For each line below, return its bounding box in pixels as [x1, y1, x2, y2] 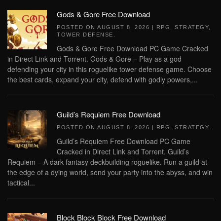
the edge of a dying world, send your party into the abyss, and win [7, 167, 213, 177]
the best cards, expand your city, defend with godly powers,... [7, 74, 198, 84]
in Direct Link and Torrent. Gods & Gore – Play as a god [7, 54, 182, 64]
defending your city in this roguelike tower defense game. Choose [7, 64, 212, 74]
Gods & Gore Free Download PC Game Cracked [57, 43, 208, 53]
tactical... [7, 178, 35, 187]
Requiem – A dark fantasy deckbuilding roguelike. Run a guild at [7, 157, 207, 167]
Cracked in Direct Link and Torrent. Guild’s [57, 147, 189, 156]
